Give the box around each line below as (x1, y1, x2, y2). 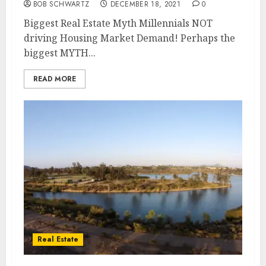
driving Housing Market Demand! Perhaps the (24, 31, 235, 45)
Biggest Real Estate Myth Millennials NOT (24, 17, 213, 30)
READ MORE (33, 74, 76, 84)
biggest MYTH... (24, 46, 96, 59)
